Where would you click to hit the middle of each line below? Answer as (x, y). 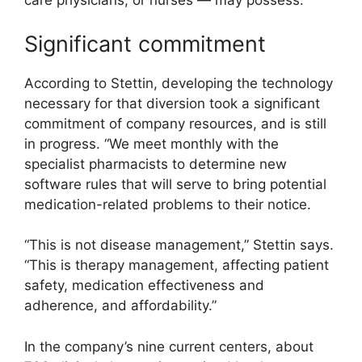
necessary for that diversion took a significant (172, 103)
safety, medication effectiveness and (144, 286)
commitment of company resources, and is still (175, 123)
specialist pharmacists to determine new (156, 164)
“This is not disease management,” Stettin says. (179, 245)
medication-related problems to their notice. (168, 204)
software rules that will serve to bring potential (175, 184)
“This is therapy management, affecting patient (177, 265)
